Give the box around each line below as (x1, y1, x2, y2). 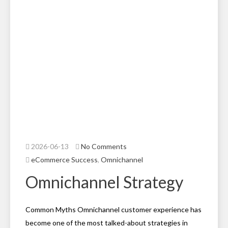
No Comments (81, 142, 127, 151)
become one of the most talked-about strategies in (25, 218, 188, 227)
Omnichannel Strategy (25, 172, 183, 192)
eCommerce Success (31, 155, 98, 164)
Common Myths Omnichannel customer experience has (25, 205, 202, 214)
